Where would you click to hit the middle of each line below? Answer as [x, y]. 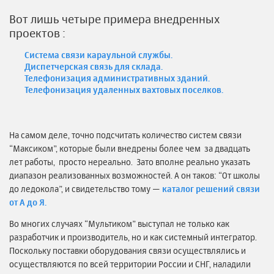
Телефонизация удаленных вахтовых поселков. [124, 89]
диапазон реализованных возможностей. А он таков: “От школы [135, 176]
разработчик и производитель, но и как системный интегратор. [134, 237]
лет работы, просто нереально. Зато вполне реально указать [130, 162]
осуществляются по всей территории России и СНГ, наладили [130, 264]
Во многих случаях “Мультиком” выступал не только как [119, 224]
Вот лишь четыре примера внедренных [115, 20]
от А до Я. [28, 202]
